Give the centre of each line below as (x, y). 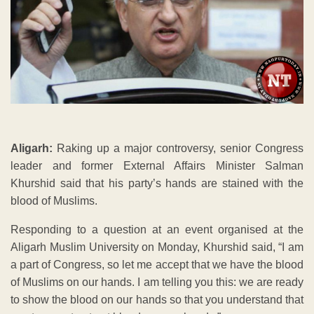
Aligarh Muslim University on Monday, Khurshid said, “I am (157, 247)
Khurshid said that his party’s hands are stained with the (157, 183)
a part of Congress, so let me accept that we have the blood (157, 264)
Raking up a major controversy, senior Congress (178, 148)
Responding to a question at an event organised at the (157, 229)
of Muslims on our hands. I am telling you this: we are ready (157, 282)
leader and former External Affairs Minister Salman (157, 165)
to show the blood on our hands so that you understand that (157, 299)
